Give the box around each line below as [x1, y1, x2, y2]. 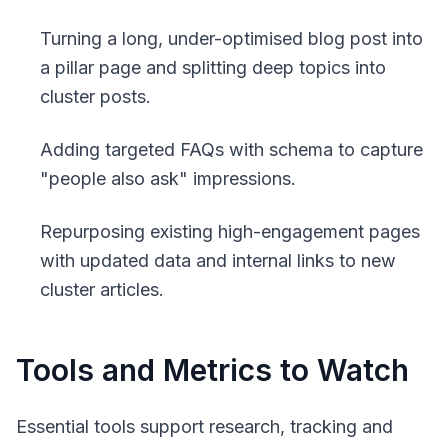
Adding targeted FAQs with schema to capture [40, 139, 423, 160]
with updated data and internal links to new [40, 250, 396, 271]
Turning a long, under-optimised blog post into [40, 28, 423, 49]
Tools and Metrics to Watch [16, 352, 409, 388]
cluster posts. [40, 86, 151, 107]
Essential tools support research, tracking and [16, 416, 393, 437]
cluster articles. [40, 279, 164, 300]
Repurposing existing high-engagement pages [40, 221, 420, 242]
